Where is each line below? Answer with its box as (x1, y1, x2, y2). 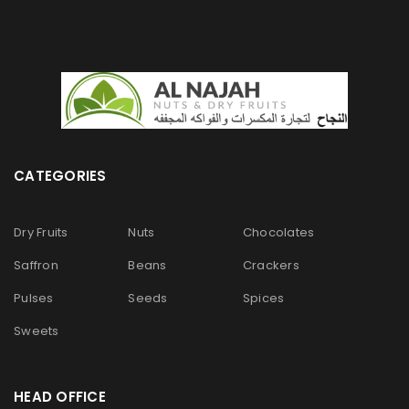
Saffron (14, 256, 58, 274)
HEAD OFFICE (14, 386, 106, 406)
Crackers (242, 256, 299, 274)
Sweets (14, 321, 59, 340)
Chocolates (242, 223, 315, 241)
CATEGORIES (14, 165, 107, 185)
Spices (242, 288, 285, 307)
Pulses (14, 288, 54, 307)
